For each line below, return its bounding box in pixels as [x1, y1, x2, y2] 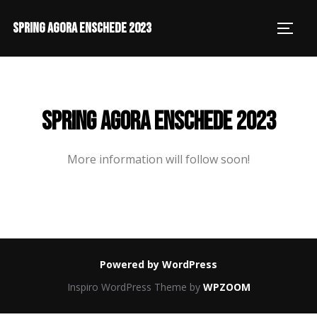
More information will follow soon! [67, 151, 250, 167]
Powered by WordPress [100, 258, 217, 272]
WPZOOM [202, 280, 250, 294]
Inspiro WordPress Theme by [67, 280, 203, 294]
